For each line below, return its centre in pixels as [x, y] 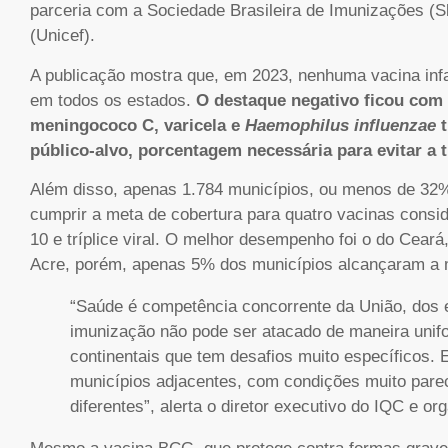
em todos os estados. [113, 100]
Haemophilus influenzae [340, 125]
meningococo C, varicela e [137, 125]
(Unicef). [62, 36]
